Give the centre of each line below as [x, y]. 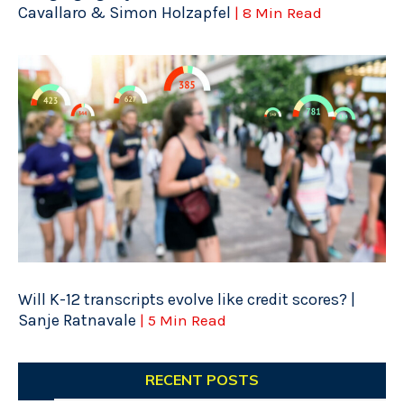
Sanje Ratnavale [79, 320]
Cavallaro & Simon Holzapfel [126, 13]
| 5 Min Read [183, 320]
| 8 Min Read [278, 13]
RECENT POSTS [202, 379]
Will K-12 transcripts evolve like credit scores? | [187, 299]
